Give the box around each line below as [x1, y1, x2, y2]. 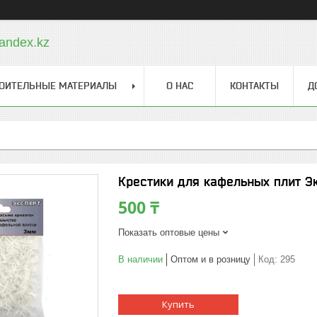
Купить [162, 298, 195, 311]
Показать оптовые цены [118, 227, 219, 238]
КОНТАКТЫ [230, 80, 279, 91]
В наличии [118, 254, 163, 265]
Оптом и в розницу [171, 254, 250, 265]
